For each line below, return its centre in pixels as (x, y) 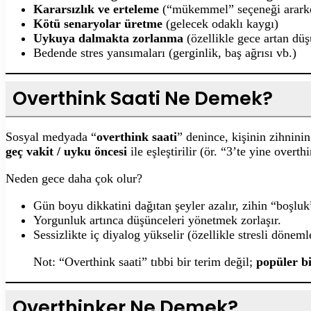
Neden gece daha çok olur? (74, 178)
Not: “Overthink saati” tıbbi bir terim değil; (145, 261)
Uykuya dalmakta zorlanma (108, 38)
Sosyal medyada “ (51, 136)
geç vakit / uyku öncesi (66, 151)
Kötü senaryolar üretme (98, 23)
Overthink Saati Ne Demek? (143, 98)
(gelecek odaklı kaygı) (220, 23)
